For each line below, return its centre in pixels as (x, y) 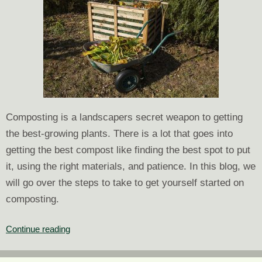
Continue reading (38, 229)
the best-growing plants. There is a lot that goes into (119, 134)
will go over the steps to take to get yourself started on (125, 183)
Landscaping (94, 228)
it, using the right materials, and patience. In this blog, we (131, 166)
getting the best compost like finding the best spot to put (128, 150)
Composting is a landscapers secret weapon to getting (124, 117)
